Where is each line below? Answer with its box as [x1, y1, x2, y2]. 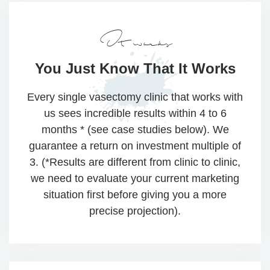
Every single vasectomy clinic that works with [27, 91, 243, 104]
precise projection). [89, 205, 181, 218]
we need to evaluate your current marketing [31, 172, 239, 185]
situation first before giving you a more [43, 189, 227, 201]
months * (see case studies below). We [41, 124, 229, 136]
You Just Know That [34, 60, 174, 77]
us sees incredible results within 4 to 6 [43, 107, 227, 120]
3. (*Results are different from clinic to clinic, [30, 156, 240, 169]
